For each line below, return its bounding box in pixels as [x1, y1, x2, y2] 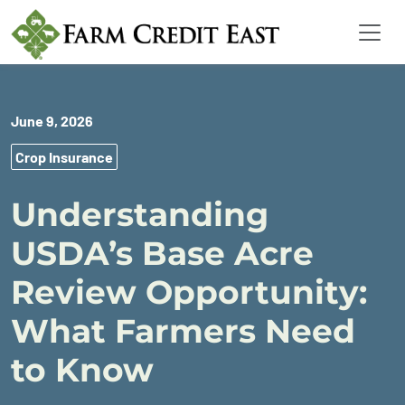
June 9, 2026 [11, 112, 93, 129]
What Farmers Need [11, 311, 355, 351]
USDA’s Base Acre [11, 233, 314, 273]
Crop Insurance [15, 148, 113, 165]
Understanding [11, 194, 268, 234]
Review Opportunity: [11, 272, 367, 312]
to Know [11, 350, 154, 390]
